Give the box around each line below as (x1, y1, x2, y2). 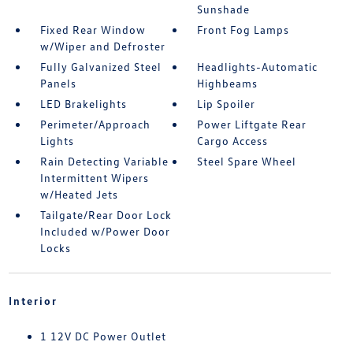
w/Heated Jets (39, 188, 118, 201)
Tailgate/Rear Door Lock (39, 208, 172, 221)
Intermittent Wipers (39, 171, 149, 184)
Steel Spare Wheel (197, 154, 297, 168)
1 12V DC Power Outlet (39, 329, 166, 343)
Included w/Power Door (39, 225, 170, 238)
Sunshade (197, 2, 251, 16)
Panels (39, 76, 76, 90)
